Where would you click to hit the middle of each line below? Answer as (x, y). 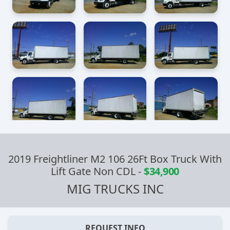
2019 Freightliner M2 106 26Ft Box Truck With (115, 159)
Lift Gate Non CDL (93, 171)
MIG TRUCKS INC (115, 189)
